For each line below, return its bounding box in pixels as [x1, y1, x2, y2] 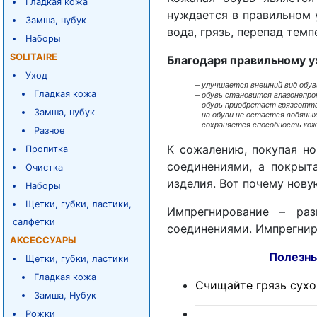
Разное [34, 125, 65, 136]
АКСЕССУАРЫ [9, 235, 76, 246]
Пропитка [25, 144, 68, 154]
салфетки [12, 217, 55, 227]
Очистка [25, 162, 63, 173]
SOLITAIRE [9, 52, 57, 62]
